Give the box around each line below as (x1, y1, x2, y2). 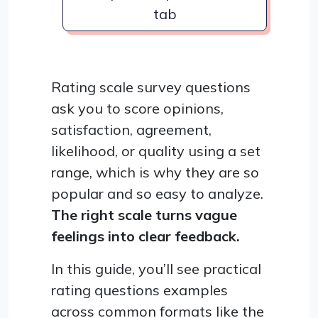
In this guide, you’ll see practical (51, 259, 261, 278)
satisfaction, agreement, (51, 120, 212, 138)
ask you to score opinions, (51, 99, 224, 117)
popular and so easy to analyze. (51, 184, 263, 202)
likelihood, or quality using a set (51, 141, 261, 160)
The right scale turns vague (51, 205, 237, 224)
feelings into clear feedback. (51, 226, 240, 245)
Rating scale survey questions (51, 77, 251, 96)
